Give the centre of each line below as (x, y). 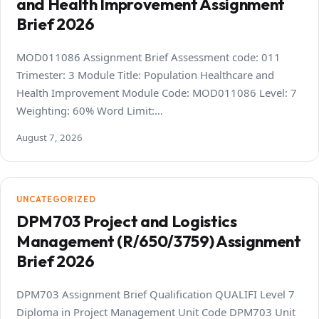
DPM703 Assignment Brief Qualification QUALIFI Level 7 (156, 294)
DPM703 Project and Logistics (127, 221)
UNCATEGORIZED (56, 199)
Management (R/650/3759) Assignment (159, 241)
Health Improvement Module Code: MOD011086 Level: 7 (157, 92)
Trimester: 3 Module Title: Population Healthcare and (145, 74)
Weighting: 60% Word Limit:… (90, 110)
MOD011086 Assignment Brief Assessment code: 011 (148, 57)
